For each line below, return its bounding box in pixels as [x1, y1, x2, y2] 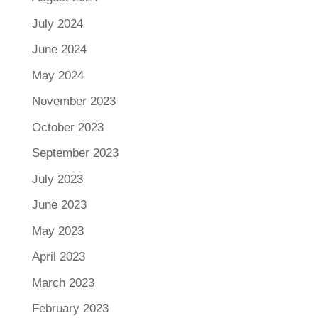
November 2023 [31, 94, 116, 109]
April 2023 [31, 250, 85, 264]
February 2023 [31, 302, 109, 316]
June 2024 [31, 43, 87, 57]
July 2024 [31, 16, 83, 31]
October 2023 [31, 120, 104, 134]
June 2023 [31, 198, 87, 212]
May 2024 [31, 68, 84, 82]
